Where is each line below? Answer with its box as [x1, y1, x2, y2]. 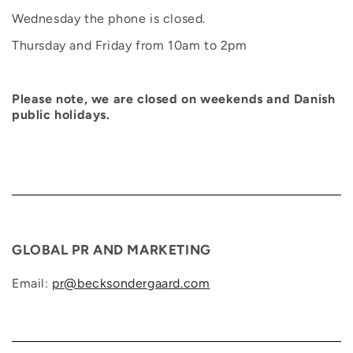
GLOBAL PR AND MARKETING [12, 242, 211, 258]
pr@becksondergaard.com [52, 276, 210, 292]
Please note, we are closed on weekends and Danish [12, 91, 336, 106]
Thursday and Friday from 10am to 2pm [12, 37, 247, 53]
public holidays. [12, 106, 110, 122]
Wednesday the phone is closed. [12, 10, 206, 26]
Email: [12, 276, 53, 292]
